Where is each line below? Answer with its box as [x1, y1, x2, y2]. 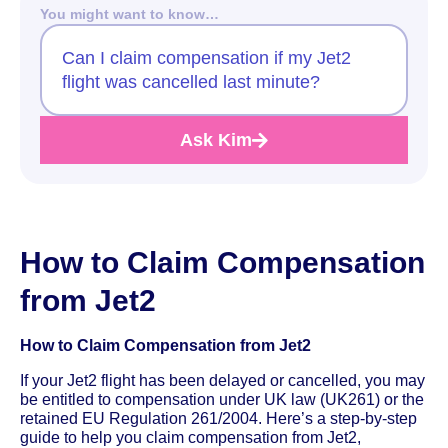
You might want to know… [40, 5, 219, 22]
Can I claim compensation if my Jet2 [62, 47, 351, 68]
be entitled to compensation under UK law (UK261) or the [20, 390, 424, 408]
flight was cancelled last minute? [62, 71, 320, 92]
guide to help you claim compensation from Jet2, [20, 428, 361, 446]
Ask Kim [180, 129, 252, 150]
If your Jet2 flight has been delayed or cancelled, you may [20, 371, 425, 389]
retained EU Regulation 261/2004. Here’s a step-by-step [20, 409, 417, 427]
